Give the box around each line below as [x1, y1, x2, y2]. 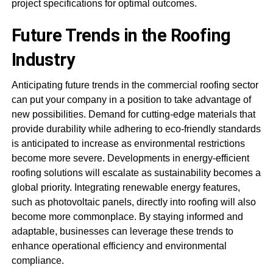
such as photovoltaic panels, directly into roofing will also [11, 197, 256, 207]
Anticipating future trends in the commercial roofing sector [11, 80, 258, 90]
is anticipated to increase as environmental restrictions [11, 138, 245, 149]
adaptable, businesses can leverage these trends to [11, 226, 233, 236]
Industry [11, 49, 75, 70]
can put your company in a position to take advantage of [11, 94, 251, 105]
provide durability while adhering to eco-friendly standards [11, 124, 261, 134]
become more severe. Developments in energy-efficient [11, 153, 249, 163]
